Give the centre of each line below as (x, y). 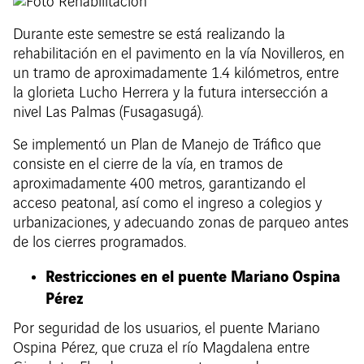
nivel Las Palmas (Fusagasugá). (108, 113)
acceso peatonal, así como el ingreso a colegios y (167, 204)
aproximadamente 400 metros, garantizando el (159, 185)
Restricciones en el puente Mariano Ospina (193, 276)
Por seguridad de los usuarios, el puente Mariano (167, 329)
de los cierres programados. (100, 243)
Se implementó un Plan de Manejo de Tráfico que (167, 146)
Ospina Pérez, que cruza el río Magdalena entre (161, 348)
